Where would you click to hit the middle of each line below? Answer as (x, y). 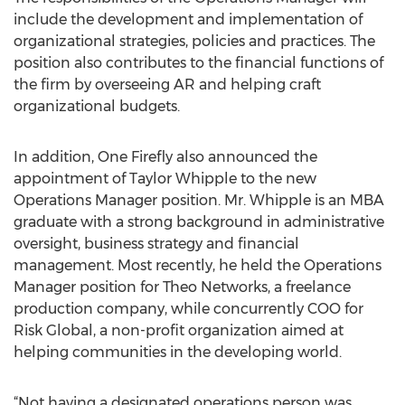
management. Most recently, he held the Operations (198, 265)
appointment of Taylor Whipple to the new (165, 179)
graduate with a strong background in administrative (199, 222)
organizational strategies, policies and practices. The (194, 41)
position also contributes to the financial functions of (198, 63)
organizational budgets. (97, 106)
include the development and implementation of (188, 19)
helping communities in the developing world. (178, 352)
